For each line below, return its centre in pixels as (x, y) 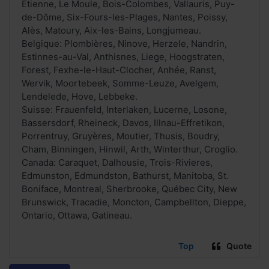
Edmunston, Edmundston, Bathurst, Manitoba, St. (125, 176)
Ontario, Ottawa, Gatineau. (77, 216)
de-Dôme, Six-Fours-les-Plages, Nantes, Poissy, (125, 17)
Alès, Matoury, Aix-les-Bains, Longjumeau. (111, 31)
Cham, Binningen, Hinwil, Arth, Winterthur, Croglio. (130, 150)
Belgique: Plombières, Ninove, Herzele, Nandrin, (124, 44)
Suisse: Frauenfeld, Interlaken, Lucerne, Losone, (124, 110)
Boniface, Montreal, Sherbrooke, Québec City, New (129, 189)
